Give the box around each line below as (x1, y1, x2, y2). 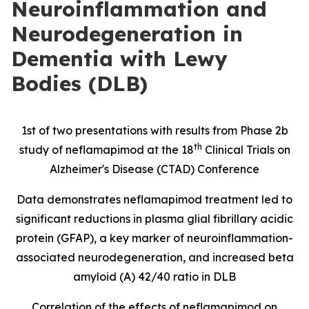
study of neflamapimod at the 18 (19, 143, 194, 157)
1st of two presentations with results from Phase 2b (21, 123, 288, 137)
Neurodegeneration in (11, 21, 243, 47)
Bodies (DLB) (11, 70, 148, 97)
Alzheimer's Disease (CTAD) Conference (50, 162, 259, 176)
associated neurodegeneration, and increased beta (15, 250, 294, 264)
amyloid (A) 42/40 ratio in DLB (73, 270, 236, 283)
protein (16, 231, 54, 245)
